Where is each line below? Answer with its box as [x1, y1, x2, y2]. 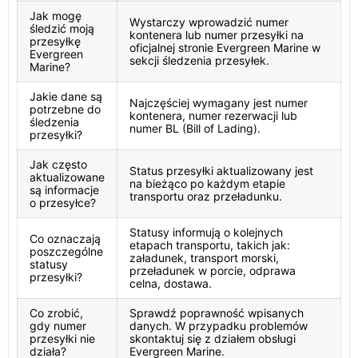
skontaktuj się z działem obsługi [129, 332, 296, 345]
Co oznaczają [30, 232, 101, 245]
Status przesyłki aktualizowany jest [129, 164, 313, 177]
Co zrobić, [30, 306, 83, 320]
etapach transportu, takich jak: [129, 238, 290, 252]
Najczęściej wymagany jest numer [129, 96, 308, 109]
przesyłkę [30, 34, 81, 48]
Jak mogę [30, 9, 82, 22]
